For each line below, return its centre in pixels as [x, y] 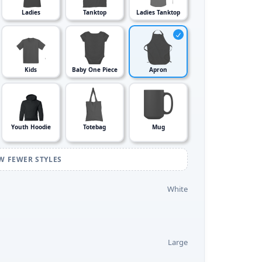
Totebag [94, 127]
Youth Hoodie [31, 127]
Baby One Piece [94, 70]
